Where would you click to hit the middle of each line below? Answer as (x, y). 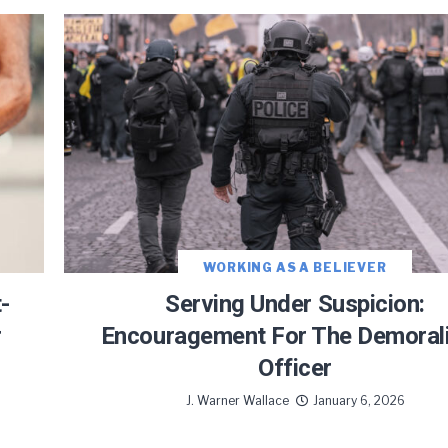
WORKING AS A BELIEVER (295, 268)
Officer (295, 368)
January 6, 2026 (358, 401)
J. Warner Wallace (237, 401)
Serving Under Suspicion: (295, 304)
